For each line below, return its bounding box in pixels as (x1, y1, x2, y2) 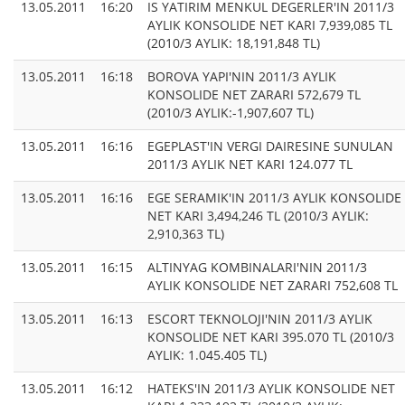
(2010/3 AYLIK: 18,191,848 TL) (147, 34, 320, 52)
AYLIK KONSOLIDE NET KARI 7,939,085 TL (147, 16, 392, 34)
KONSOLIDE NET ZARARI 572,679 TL (147, 86, 361, 104)
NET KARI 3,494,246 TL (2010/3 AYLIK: (147, 207, 369, 225)
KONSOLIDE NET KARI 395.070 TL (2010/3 (147, 328, 394, 346)
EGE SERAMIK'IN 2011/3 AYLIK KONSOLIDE (147, 189, 401, 207)
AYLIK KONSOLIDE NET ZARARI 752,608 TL (147, 277, 398, 295)
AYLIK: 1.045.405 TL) (147, 346, 267, 364)
